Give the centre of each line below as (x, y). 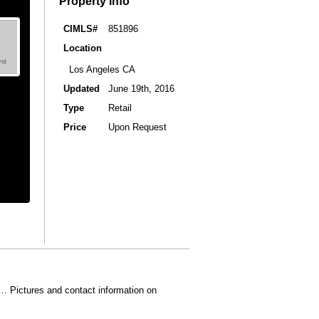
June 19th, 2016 (141, 88)
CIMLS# (80, 28)
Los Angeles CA (99, 69)
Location (83, 48)
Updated (82, 88)
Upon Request (137, 127)
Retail (120, 108)
